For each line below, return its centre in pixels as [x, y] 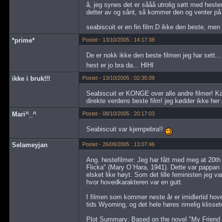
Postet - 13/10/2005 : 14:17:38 [119, 40]
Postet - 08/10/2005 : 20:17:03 [119, 113]
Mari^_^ [24, 114]
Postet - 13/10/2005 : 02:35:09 [119, 78]
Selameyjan [30, 145]
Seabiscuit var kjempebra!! [125, 129]
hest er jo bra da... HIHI [120, 65]
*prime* [23, 40]
